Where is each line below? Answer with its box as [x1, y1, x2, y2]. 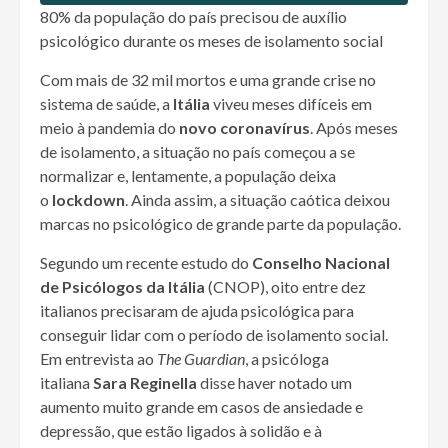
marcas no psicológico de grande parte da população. [40, 214, 401, 234]
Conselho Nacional [249, 253, 390, 273]
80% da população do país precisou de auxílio [40, 7, 347, 27]
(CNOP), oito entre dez [205, 277, 366, 297]
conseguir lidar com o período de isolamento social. [40, 325, 388, 345]
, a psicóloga [245, 349, 329, 369]
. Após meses [310, 118, 398, 138]
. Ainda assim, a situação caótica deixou [125, 190, 390, 210]
